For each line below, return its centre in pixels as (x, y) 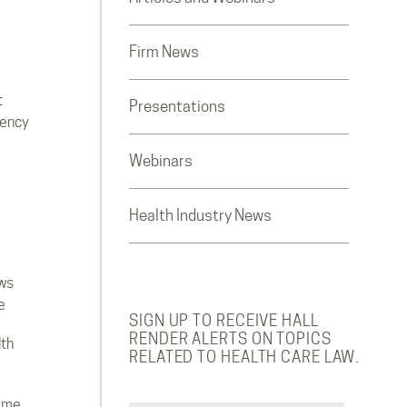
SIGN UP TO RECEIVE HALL (224, 321)
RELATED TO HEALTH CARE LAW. (245, 357)
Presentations (177, 106)
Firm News (164, 52)
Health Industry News (200, 215)
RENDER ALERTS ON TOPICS (230, 339)
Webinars (161, 161)
